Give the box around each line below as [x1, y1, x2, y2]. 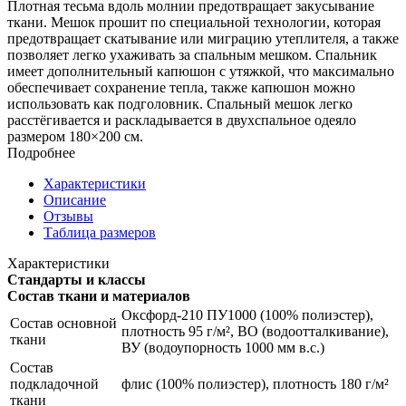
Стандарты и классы [7, 271, 146, 287]
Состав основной [10, 314, 117, 331]
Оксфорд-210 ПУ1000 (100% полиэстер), [121, 306, 373, 323]
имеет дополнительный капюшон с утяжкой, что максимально [7, 63, 394, 79]
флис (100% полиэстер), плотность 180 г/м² [121, 375, 389, 391]
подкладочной [10, 375, 99, 391]
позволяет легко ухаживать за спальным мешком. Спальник [7, 46, 377, 63]
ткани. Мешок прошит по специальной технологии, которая [7, 14, 381, 30]
